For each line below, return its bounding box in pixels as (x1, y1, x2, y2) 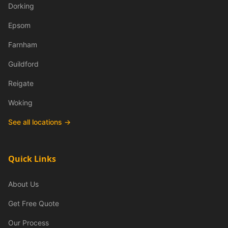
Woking (8, 98, 33, 107)
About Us (8, 180, 39, 188)
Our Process (8, 218, 49, 227)
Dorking (8, 2, 34, 10)
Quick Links (8, 153, 56, 164)
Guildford (8, 60, 39, 68)
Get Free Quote (8, 199, 59, 208)
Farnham (8, 40, 37, 49)
